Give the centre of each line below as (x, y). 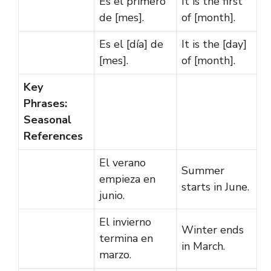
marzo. (115, 254)
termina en (126, 238)
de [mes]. (122, 17)
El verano (122, 162)
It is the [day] (214, 44)
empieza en (127, 179)
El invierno (125, 222)
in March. (203, 246)
